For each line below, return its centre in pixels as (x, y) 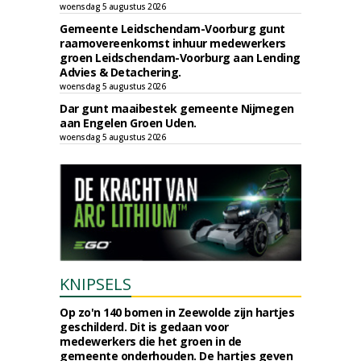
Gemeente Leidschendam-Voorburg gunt (172, 29)
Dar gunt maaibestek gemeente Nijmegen (177, 108)
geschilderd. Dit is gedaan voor (144, 327)
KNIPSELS (95, 284)
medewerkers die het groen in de (151, 341)
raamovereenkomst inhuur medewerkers (173, 43)
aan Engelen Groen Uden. (128, 123)
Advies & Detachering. (120, 72)
